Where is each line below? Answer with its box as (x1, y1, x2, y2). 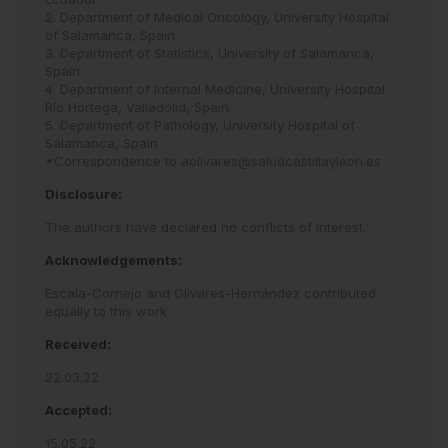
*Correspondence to (45, 152, 181, 169)
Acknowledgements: (45, 251, 182, 268)
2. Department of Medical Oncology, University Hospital (45, 8, 389, 25)
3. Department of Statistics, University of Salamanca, (45, 44, 374, 61)
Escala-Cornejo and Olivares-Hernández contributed (45, 284, 376, 301)
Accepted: (45, 401, 112, 418)
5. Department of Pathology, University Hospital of (45, 116, 355, 133)
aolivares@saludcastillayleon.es (181, 152, 381, 169)
